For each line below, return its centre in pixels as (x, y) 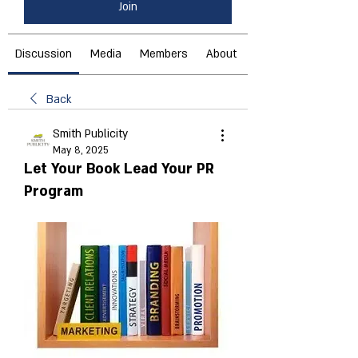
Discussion (44, 54)
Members (163, 54)
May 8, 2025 (81, 150)
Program (54, 191)
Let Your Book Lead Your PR (119, 169)
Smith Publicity (90, 133)
